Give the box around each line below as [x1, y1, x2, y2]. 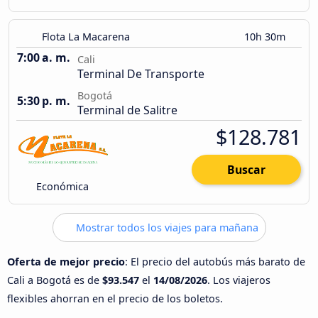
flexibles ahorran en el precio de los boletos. [7, 291, 223, 305]
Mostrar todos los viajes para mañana [72, 221, 258, 235]
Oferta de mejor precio [7, 254, 125, 268]
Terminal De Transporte [77, 66, 204, 82]
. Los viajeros [207, 273, 270, 287]
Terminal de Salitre [77, 102, 177, 119]
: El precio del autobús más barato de [125, 254, 305, 268]
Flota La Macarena [42, 30, 130, 44]
